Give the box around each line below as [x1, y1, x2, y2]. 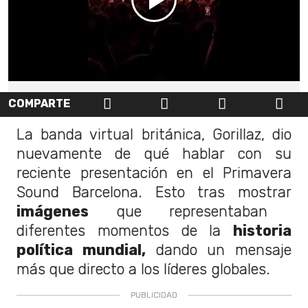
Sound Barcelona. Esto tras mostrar [16, 183, 291, 201]
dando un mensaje [145, 241, 291, 258]
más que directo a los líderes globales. [16, 260, 270, 278]
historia [233, 221, 291, 239]
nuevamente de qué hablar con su [16, 144, 291, 162]
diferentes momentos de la [16, 221, 233, 239]
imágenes [16, 202, 89, 220]
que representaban [89, 202, 268, 220]
